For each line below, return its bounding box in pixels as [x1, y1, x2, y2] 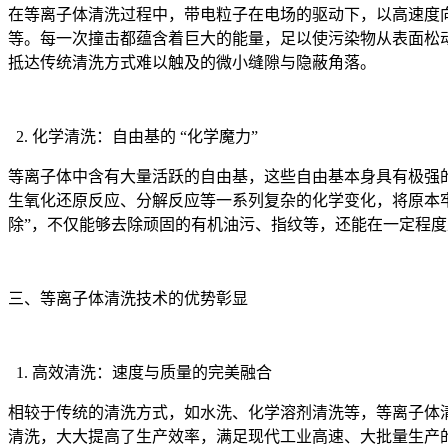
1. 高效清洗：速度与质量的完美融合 [8, 363, 272, 381]
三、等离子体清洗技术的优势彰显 [8, 289, 248, 307]
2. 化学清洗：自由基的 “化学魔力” [8, 127, 258, 145]
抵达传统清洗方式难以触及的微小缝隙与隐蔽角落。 [8, 53, 376, 71]
